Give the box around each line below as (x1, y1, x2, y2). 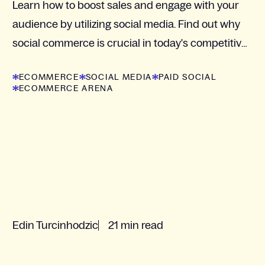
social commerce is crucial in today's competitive (12, 37, 247, 49)
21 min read (108, 219, 163, 231)
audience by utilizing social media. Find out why (12, 18, 240, 30)
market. (12, 56, 49, 68)
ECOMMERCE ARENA (18, 83, 114, 93)
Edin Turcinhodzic (12, 219, 98, 231)
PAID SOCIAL (158, 72, 216, 82)
